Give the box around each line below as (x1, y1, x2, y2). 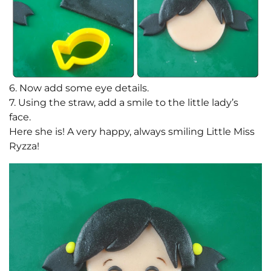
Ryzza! (9, 140, 39, 152)
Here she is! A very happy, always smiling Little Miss (9, 126, 255, 138)
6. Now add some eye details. (9, 82, 149, 94)
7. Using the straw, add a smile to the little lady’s (9, 97, 238, 109)
